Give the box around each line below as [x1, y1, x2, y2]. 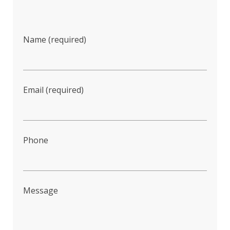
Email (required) [23, 84, 84, 95]
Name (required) [23, 34, 86, 45]
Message [23, 185, 58, 196]
